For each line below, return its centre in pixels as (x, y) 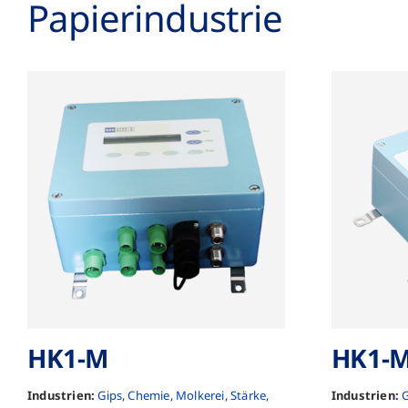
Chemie (149, 395)
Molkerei (200, 395)
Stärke (249, 395)
